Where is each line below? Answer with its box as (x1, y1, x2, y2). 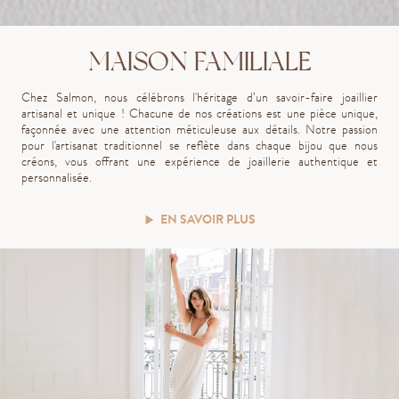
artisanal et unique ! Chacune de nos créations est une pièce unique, (21, 104, 378, 124)
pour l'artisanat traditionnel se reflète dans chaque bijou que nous (21, 136, 378, 156)
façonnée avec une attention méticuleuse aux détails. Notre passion (21, 120, 378, 140)
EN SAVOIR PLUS (160, 210, 256, 230)
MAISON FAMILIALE (87, 45, 312, 79)
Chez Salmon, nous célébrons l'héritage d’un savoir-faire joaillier (21, 88, 378, 108)
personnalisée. (21, 168, 92, 188)
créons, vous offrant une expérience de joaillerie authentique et (21, 152, 378, 172)
